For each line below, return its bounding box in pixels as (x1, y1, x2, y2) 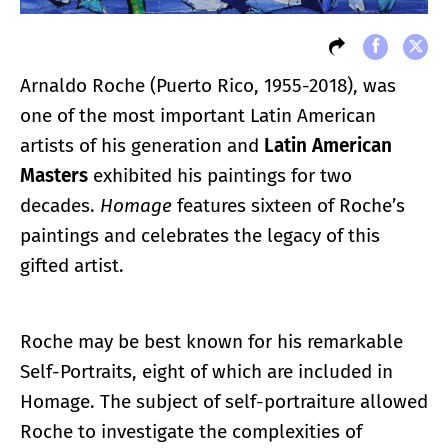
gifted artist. (20, 254, 124, 278)
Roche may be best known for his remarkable (20, 330, 403, 354)
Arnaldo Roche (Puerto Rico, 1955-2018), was (20, 74, 396, 98)
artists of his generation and (20, 134, 264, 158)
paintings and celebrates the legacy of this (20, 224, 380, 248)
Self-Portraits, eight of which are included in (20, 360, 393, 384)
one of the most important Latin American (20, 104, 376, 128)
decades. (20, 194, 100, 218)
